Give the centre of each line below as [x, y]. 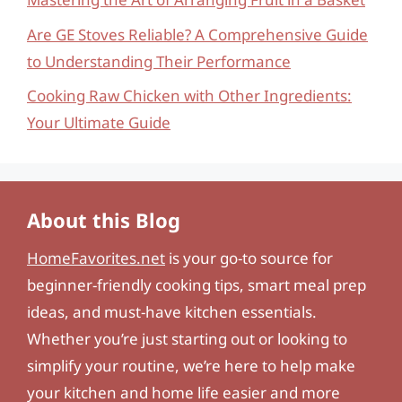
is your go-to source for [249, 258]
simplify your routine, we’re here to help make [191, 366]
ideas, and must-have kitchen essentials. [172, 312]
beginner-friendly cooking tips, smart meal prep [197, 285]
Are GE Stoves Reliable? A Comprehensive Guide [197, 34]
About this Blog [104, 220]
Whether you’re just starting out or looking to [187, 339]
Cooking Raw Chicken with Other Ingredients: [189, 96]
